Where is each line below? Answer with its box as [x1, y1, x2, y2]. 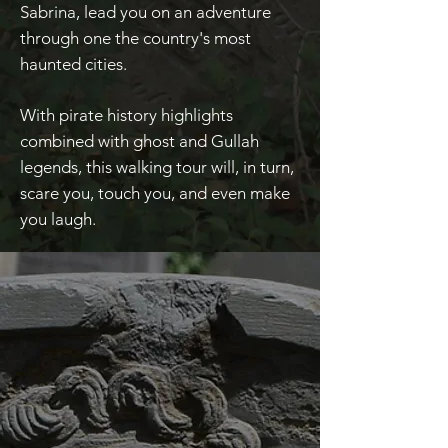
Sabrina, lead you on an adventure [20, 2, 271, 22]
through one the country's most [20, 28, 251, 48]
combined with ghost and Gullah [20, 131, 259, 151]
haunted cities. [20, 54, 127, 74]
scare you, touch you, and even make [20, 183, 290, 203]
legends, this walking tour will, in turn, [20, 157, 294, 177]
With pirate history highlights [20, 105, 233, 125]
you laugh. [20, 209, 100, 229]
